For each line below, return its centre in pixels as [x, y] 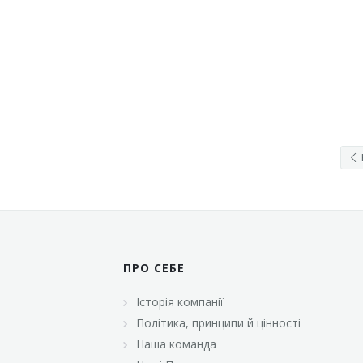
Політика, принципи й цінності [218, 322]
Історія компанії [180, 301]
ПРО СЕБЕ [154, 267]
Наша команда [176, 344]
